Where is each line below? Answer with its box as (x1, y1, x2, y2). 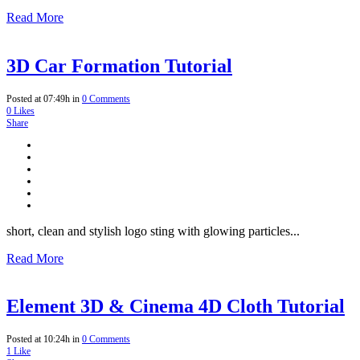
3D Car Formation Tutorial (6, 55, 232, 76)
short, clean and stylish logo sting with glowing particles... (6, 223, 300, 238)
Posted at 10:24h (6, 333, 70, 346)
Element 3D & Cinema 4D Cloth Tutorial (6, 296, 345, 317)
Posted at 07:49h (6, 92, 70, 104)
